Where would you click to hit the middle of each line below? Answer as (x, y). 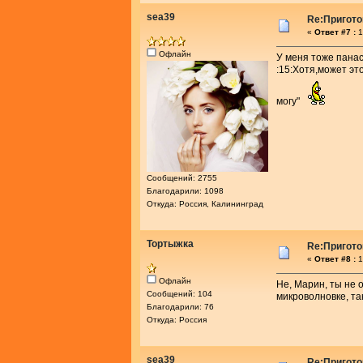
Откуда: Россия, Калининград (205, 203)
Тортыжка (170, 243)
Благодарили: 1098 (185, 190)
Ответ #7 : (335, 32)
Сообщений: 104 (179, 293)
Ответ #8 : (335, 258)
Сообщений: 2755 (182, 177)
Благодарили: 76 (180, 306)
